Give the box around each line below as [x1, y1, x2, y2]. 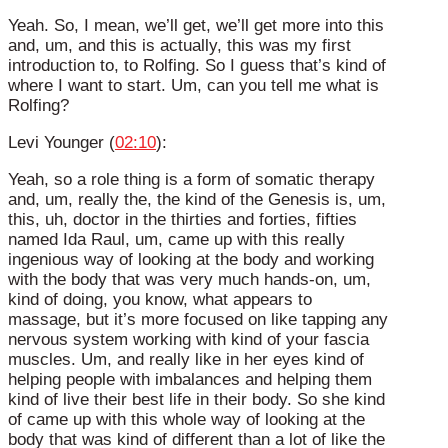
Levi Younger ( [8, 133, 115, 153]
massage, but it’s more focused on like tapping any [8, 309, 388, 329]
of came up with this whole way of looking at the [8, 409, 365, 429]
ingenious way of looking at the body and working [8, 249, 374, 269]
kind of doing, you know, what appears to [8, 289, 312, 309]
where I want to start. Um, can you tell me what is [8, 76, 379, 96]
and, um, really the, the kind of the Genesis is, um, [8, 189, 386, 209]
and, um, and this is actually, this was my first [8, 36, 351, 56]
